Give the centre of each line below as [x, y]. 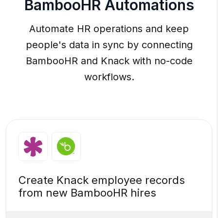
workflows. [109, 77]
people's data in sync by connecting [109, 45]
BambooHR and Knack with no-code [109, 61]
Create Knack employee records [102, 180]
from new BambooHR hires [87, 193]
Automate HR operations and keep [109, 29]
